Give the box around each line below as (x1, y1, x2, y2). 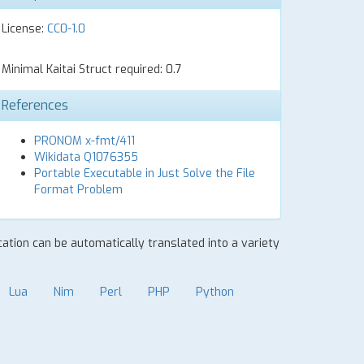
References (2, 97, 68, 114)
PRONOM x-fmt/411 (34, 133, 135, 149)
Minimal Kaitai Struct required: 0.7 (2, 62, 182, 77)
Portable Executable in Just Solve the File (34, 166, 255, 181)
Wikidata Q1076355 (34, 149, 138, 165)
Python (196, 284, 234, 300)
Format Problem (34, 182, 123, 197)
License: (2, 21, 47, 37)
